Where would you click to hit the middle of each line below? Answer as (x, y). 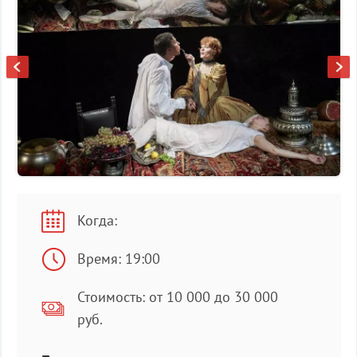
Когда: (97, 220)
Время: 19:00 (118, 258)
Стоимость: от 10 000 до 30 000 (177, 296)
